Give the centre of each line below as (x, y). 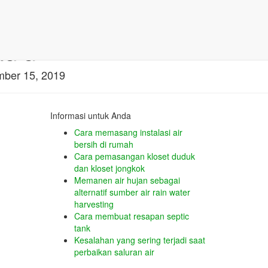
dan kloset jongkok (109, 168)
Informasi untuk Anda (90, 115)
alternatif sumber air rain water (132, 192)
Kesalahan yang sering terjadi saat (139, 240)
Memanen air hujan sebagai (127, 180)
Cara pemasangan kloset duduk (134, 156)
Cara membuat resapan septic (131, 216)
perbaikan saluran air (114, 252)
